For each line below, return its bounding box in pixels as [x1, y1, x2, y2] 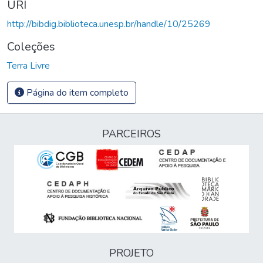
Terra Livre [7, 59, 50, 72]
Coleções [7, 38, 55, 55]
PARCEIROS [102, 127, 161, 141]
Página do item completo [24, 86, 129, 99]
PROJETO [109, 246, 154, 260]
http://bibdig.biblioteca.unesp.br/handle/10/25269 [7, 17, 211, 31]
